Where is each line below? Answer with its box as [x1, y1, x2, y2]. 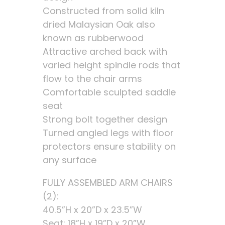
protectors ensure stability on [42, 140, 176, 153]
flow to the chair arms [42, 72, 142, 85]
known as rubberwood [42, 32, 144, 44]
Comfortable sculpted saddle [42, 86, 176, 98]
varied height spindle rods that [42, 59, 180, 71]
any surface [42, 154, 96, 166]
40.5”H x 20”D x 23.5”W [42, 203, 142, 216]
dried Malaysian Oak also [42, 18, 155, 31]
